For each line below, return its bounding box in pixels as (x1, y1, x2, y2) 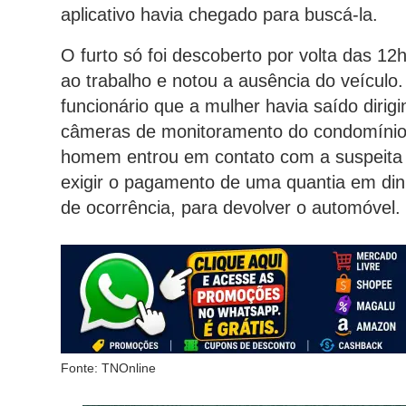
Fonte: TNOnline (61, 361, 156, 375)
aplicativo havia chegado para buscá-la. (61, 5, 378, 24)
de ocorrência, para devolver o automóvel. (61, 198, 401, 217)
